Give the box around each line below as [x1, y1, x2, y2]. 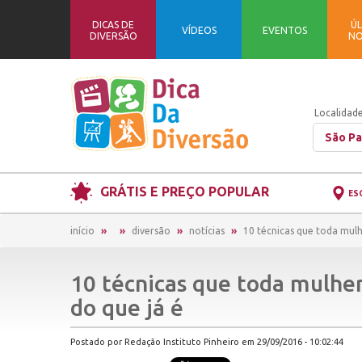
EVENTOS [262, 24, 307, 36]
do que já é [70, 295, 183, 320]
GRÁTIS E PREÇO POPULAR [100, 184, 269, 200]
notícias [189, 225, 225, 236]
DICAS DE [92, 19, 134, 30]
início [70, 225, 95, 236]
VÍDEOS [181, 24, 217, 36]
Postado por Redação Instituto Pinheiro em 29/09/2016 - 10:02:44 [70, 337, 343, 347]
